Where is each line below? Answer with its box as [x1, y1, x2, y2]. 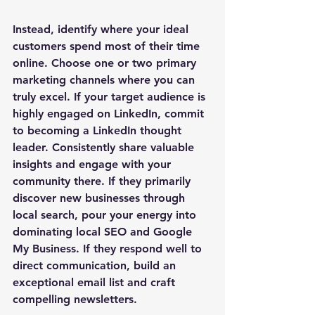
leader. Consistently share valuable [13, 140, 198, 154]
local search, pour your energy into [13, 207, 200, 221]
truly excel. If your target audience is [13, 89, 209, 103]
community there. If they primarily [13, 174, 194, 188]
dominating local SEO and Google [13, 224, 195, 238]
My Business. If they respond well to [13, 241, 205, 255]
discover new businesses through [13, 191, 188, 205]
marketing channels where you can [13, 72, 198, 86]
